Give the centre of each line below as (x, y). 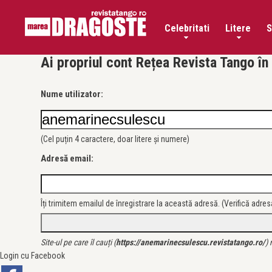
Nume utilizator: (72, 94)
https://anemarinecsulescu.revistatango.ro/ (191, 242)
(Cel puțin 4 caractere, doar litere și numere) (115, 139)
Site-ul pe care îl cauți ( (79, 242)
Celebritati (187, 28)
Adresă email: (67, 158)
